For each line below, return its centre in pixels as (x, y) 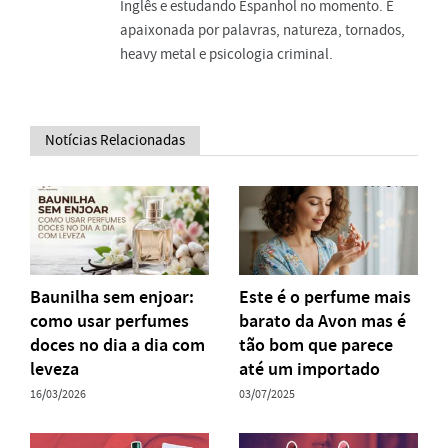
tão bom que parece (316, 345)
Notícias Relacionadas (115, 139)
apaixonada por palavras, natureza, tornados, (262, 29)
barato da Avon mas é (322, 321)
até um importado (309, 369)
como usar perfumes (109, 321)
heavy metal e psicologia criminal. (226, 53)
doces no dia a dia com (117, 345)
